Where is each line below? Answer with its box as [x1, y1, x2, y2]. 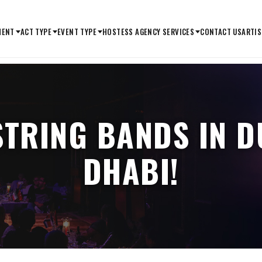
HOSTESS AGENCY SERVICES [102, 25, 195, 37]
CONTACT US [200, 25, 242, 37]
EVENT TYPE [57, 25, 96, 37]
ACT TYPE [20, 25, 51, 37]
